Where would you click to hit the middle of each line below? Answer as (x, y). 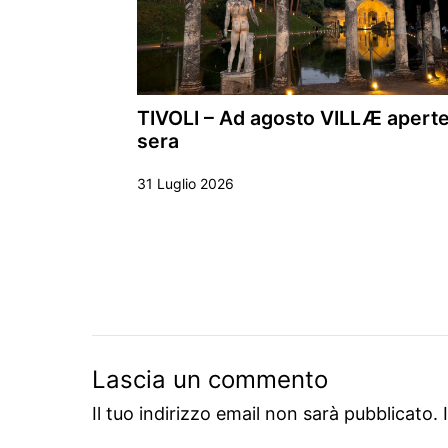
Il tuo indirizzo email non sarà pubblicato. (265, 414)
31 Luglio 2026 (185, 183)
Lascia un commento (210, 380)
